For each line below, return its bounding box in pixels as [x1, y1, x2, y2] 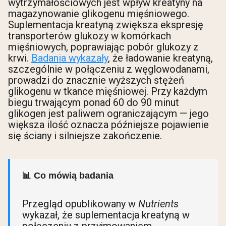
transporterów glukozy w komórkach [8, 29, 171, 42]
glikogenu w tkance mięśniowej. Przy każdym [8, 85, 207, 97]
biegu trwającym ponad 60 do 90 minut [8, 96, 179, 108]
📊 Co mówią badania [22, 170, 114, 181]
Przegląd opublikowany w [22, 197, 138, 210]
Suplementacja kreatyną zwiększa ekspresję [8, 18, 203, 31]
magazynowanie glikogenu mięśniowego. [8, 7, 189, 20]
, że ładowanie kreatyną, [108, 51, 213, 64]
